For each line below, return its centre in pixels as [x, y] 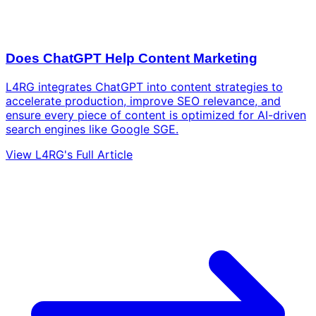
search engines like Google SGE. [92, 129]
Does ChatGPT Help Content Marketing [132, 59]
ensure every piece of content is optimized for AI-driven [156, 115]
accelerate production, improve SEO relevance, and [143, 101]
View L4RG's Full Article [69, 154]
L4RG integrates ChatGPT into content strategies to [144, 87]
